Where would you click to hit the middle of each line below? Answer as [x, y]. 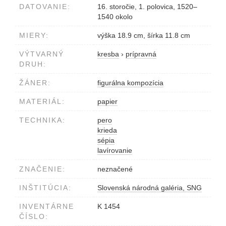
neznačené [115, 169]
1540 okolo [115, 16]
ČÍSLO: [34, 216]
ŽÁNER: [35, 82]
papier [107, 101]
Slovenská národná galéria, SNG [150, 187]
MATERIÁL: [42, 101]
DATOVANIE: [45, 6]
